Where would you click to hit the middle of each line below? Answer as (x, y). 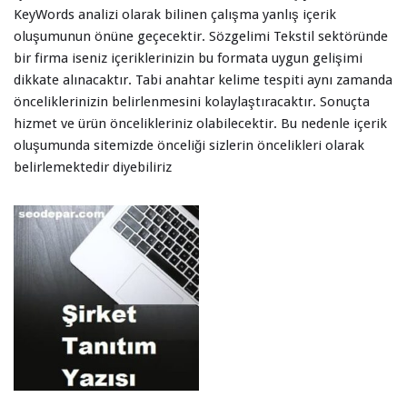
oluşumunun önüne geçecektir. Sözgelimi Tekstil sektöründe (201, 36)
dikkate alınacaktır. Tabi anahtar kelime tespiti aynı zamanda (203, 80)
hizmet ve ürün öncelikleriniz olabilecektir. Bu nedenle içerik (200, 124)
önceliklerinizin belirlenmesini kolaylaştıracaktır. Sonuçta (192, 102)
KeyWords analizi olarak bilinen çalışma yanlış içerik (175, 15)
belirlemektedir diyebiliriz (93, 167)
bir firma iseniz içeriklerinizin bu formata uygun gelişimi (188, 58)
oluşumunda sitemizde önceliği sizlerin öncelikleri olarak (189, 145)
